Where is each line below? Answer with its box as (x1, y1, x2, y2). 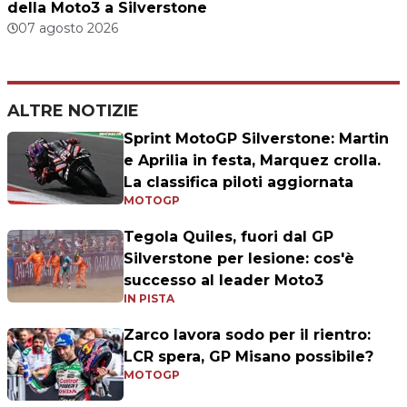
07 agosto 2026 (18, 20, 118, 37)
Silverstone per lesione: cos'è (124, 250, 354, 268)
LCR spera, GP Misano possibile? (124, 348, 373, 366)
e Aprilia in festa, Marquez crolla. (124, 152, 381, 170)
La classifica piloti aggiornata (124, 174, 353, 192)
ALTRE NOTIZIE (7, 101, 139, 122)
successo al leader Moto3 (124, 272, 323, 290)
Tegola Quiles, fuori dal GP (124, 228, 333, 246)
